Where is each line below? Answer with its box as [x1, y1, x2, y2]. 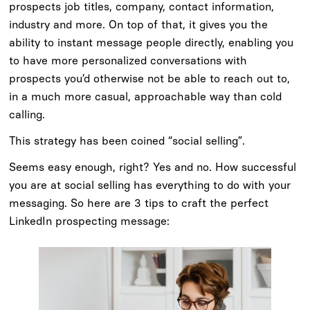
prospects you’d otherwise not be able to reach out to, [9, 72, 291, 86]
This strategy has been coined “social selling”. [9, 134, 246, 148]
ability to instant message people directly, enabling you [9, 36, 294, 50]
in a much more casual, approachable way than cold [9, 90, 282, 104]
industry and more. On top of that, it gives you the [9, 18, 268, 32]
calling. [9, 108, 46, 122]
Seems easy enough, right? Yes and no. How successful [9, 161, 297, 174]
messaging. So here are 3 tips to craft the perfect [9, 197, 269, 210]
